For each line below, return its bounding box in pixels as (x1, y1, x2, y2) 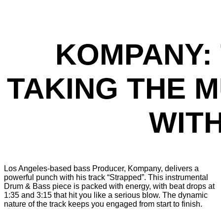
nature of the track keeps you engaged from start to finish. (4, 199, 202, 208)
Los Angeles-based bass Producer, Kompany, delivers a (4, 164, 199, 173)
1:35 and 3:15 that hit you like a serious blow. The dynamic (4, 190, 208, 199)
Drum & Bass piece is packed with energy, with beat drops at (4, 182, 215, 190)
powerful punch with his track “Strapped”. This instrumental (4, 173, 208, 182)
